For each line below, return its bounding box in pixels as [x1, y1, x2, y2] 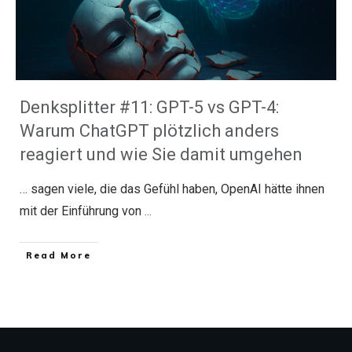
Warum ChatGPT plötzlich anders [20, 121, 279, 141]
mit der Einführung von [20, 203, 145, 218]
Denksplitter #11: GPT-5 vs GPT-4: [20, 97, 279, 117]
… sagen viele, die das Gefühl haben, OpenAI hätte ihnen [20, 181, 324, 196]
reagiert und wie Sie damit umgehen [20, 145, 302, 164]
